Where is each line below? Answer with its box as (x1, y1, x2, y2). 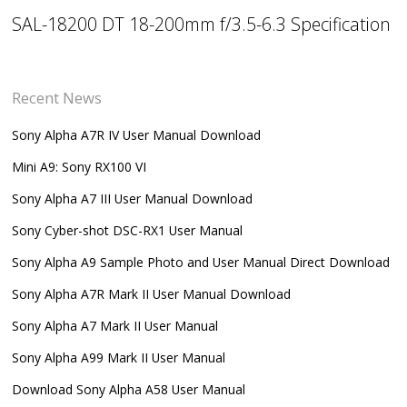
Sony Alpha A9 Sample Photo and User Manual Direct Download (12, 253, 391, 271)
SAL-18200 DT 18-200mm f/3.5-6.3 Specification (12, 12, 392, 37)
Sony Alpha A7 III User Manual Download (12, 189, 253, 207)
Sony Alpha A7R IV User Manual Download (12, 125, 262, 144)
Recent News (12, 86, 103, 108)
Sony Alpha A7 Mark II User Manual (12, 316, 219, 334)
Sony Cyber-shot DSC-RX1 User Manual (12, 221, 243, 239)
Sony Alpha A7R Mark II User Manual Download (12, 284, 292, 303)
